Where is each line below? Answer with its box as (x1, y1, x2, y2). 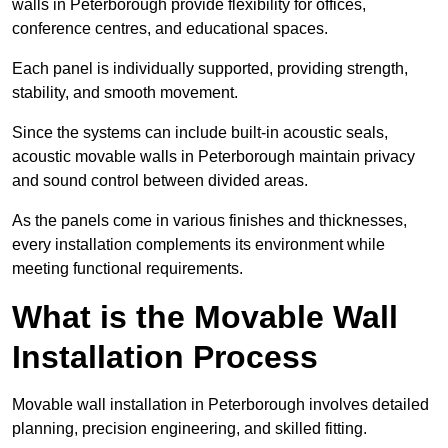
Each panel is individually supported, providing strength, (12, 60, 408, 78)
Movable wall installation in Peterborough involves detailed (12, 396, 429, 414)
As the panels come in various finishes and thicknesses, (12, 212, 407, 230)
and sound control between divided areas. (12, 172, 308, 190)
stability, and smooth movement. (12, 84, 238, 102)
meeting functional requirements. (12, 260, 243, 278)
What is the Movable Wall (12, 299, 398, 336)
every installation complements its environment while (12, 236, 385, 254)
